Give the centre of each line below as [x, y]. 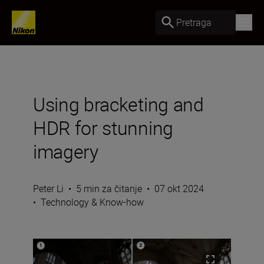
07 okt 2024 [179, 189]
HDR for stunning [103, 128]
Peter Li [48, 189]
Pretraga [194, 22]
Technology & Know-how [92, 202]
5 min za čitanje [109, 189]
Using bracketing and [118, 104]
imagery [66, 151]
